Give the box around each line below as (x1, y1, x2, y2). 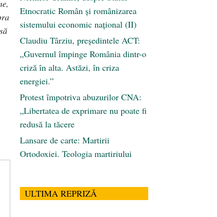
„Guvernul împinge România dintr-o (20, 48, 146, 60)
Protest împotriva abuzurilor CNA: (20, 91, 141, 103)
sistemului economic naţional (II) (20, 18, 137, 31)
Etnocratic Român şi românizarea (20, 5, 137, 17)
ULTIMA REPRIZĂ (25, 187, 97, 200)
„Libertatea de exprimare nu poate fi (20, 105, 147, 117)
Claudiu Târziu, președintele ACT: (20, 34, 140, 46)
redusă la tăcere (20, 118, 75, 130)
